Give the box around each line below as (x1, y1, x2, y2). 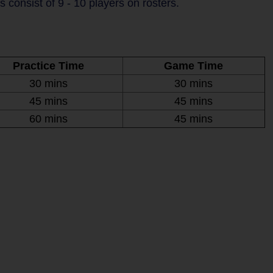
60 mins (29, 113, 68, 125)
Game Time (164, 60, 223, 72)
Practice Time (12, 60, 84, 72)
